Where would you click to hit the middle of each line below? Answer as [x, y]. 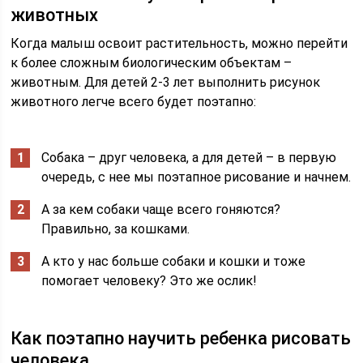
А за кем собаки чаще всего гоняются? [161, 209]
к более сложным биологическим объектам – [152, 62]
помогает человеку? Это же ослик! [149, 280]
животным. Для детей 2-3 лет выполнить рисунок [166, 82]
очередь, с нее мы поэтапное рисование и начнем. [196, 177]
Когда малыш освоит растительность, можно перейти [179, 43]
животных [55, 15]
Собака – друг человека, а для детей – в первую [189, 157]
